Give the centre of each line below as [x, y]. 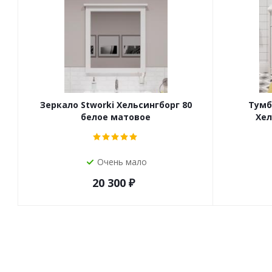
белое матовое [116, 117]
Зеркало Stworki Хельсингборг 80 [116, 105]
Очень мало [122, 162]
